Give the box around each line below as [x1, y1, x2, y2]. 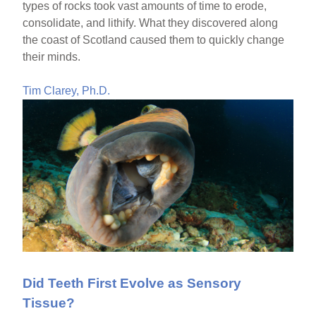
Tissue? [23, 296, 75, 311]
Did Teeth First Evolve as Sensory [23, 276, 242, 291]
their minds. [23, 51, 81, 63]
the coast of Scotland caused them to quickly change [23, 34, 285, 47]
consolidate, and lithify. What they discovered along [23, 17, 279, 30]
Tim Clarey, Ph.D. [23, 85, 111, 97]
